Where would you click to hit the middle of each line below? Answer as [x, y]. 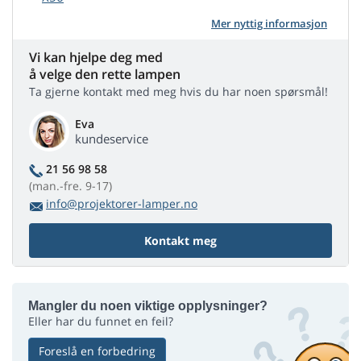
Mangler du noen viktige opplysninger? [148, 306]
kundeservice [112, 139]
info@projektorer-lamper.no [122, 204]
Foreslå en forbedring [97, 351]
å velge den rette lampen [105, 75]
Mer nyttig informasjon [269, 24]
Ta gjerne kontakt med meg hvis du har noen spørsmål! [178, 92]
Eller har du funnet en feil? [101, 322]
